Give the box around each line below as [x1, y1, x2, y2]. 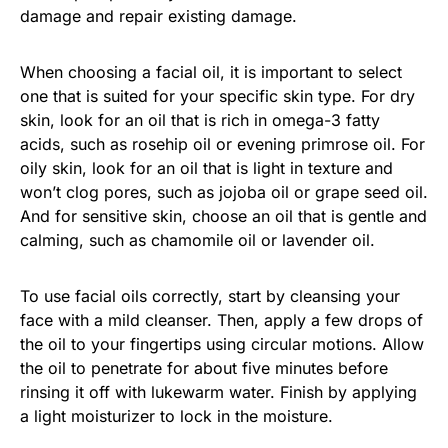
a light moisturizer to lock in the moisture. [20, 405, 333, 426]
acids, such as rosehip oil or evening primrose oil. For [20, 133, 425, 154]
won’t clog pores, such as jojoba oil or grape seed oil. [20, 181, 428, 202]
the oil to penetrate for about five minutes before [20, 357, 388, 378]
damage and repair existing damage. [20, 5, 297, 26]
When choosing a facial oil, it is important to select [20, 61, 402, 82]
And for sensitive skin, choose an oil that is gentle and [20, 205, 427, 226]
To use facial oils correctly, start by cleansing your [20, 285, 400, 306]
